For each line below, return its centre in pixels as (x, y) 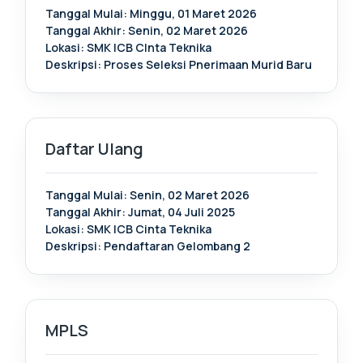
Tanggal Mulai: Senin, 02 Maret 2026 (147, 195)
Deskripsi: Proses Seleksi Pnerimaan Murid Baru (179, 64)
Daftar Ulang (94, 149)
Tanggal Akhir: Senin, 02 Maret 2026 (147, 30)
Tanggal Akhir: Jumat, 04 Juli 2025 (140, 212)
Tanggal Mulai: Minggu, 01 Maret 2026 (151, 13)
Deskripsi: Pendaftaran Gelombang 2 (148, 246)
